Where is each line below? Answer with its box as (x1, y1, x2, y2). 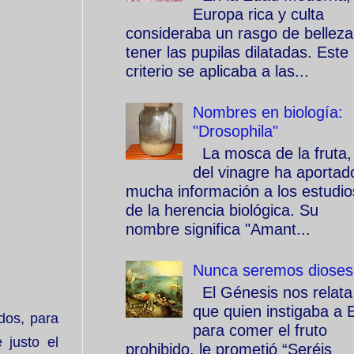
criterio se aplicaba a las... (126, 62, 309, 80)
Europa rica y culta (193, 6, 324, 23)
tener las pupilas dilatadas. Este (126, 43, 348, 61)
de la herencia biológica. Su (126, 201, 318, 219)
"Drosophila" (193, 122, 278, 140)
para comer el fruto (193, 322, 327, 339)
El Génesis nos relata (193, 284, 352, 301)
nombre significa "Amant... (126, 220, 311, 238)
